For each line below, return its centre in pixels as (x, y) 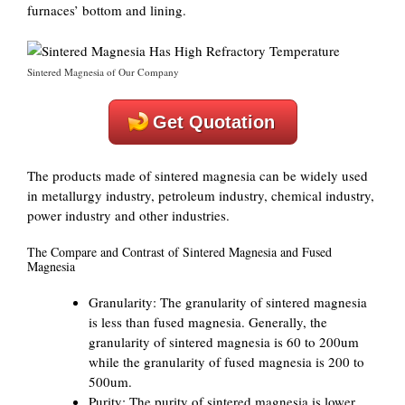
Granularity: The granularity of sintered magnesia (227, 302)
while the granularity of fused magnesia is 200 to (226, 362)
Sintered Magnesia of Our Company (103, 71)
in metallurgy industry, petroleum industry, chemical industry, (201, 195)
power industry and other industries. (128, 215)
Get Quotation (213, 122)
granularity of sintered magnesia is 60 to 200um (223, 342)
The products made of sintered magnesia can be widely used (198, 175)
